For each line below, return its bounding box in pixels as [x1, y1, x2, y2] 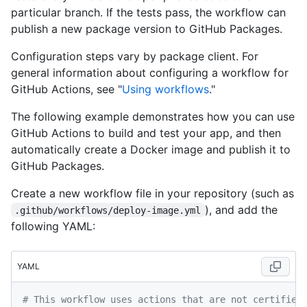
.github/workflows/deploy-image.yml [14, 204, 201, 216]
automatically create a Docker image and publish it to [11, 142, 291, 156]
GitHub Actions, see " [11, 82, 122, 96]
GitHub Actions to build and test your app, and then [11, 125, 281, 140]
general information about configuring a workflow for [11, 65, 288, 79]
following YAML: [11, 219, 95, 233]
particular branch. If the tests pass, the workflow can [11, 5, 286, 19]
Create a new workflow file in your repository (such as [11, 186, 294, 200]
